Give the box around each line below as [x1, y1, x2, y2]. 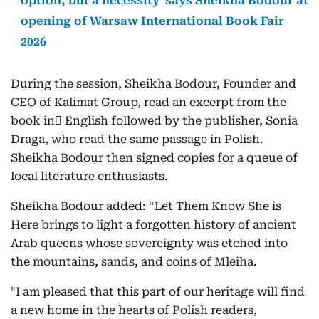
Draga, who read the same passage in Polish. [11, 132, 263, 146]
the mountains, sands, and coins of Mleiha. [11, 255, 257, 268]
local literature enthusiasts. [11, 169, 168, 183]
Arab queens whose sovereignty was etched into [11, 236, 288, 250]
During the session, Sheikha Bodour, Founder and [11, 77, 296, 90]
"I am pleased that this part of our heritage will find [11, 285, 305, 298]
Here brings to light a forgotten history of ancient [11, 218, 296, 231]
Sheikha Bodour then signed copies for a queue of [11, 151, 298, 164]
